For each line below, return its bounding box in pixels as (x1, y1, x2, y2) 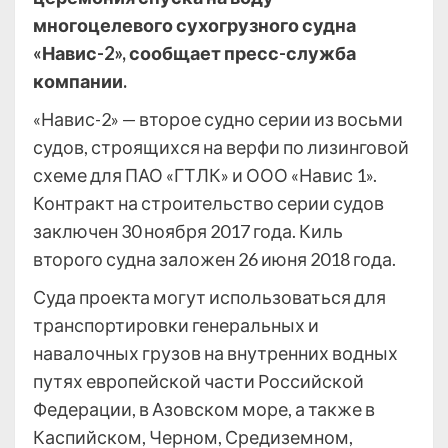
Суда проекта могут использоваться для (33, 285, 386, 308)
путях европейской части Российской (33, 369, 364, 392)
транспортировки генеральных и (33, 313, 319, 336)
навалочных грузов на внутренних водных (33, 341, 398, 364)
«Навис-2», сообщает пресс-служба (33, 41, 356, 64)
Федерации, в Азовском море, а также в (33, 397, 375, 420)
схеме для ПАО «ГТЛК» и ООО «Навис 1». (33, 163, 377, 186)
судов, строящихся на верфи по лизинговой (33, 135, 409, 158)
